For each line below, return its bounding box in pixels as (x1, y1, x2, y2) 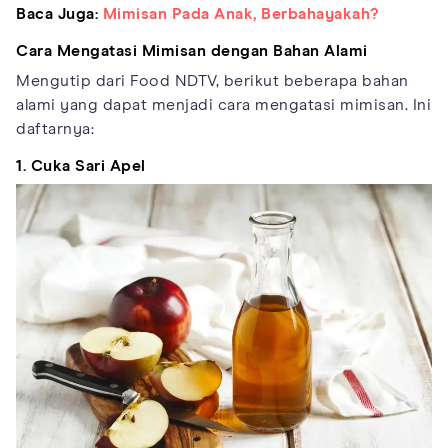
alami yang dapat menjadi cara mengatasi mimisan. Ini (16, 97, 431, 114)
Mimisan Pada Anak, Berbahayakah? (102, 6, 379, 23)
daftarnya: (16, 121, 94, 138)
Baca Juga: (16, 6, 98, 23)
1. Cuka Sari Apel (16, 158, 146, 175)
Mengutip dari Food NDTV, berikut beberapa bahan (16, 73, 409, 90)
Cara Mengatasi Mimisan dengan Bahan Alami (16, 43, 368, 60)
